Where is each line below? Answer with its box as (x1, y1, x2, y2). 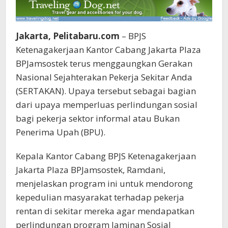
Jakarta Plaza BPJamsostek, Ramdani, (16, 164, 165, 176)
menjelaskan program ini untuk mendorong (16, 178, 193, 190)
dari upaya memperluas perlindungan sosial (16, 99, 197, 111)
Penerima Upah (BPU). (16, 126, 105, 138)
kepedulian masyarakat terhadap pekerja (16, 191, 184, 204)
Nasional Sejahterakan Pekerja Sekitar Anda (16, 71, 192, 83)
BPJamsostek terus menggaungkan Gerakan (16, 58, 192, 70)
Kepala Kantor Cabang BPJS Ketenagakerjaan (16, 150, 196, 162)
